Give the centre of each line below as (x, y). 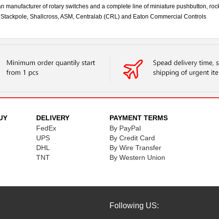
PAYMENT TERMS (138, 118)
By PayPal (125, 128)
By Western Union (137, 157)
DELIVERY (53, 118)
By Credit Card (132, 138)
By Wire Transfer (135, 148)
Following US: (134, 206)
